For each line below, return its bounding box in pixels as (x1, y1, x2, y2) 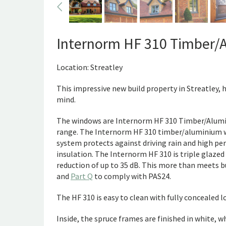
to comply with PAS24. (93, 171, 171, 181)
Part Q (71, 171, 93, 181)
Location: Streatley (56, 62, 123, 72)
